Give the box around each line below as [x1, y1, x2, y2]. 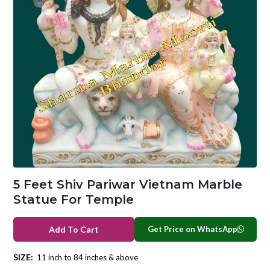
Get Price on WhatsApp [147, 224, 237, 234]
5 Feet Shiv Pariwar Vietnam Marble [13, 177, 242, 192]
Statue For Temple [13, 192, 134, 207]
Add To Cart [48, 224, 99, 235]
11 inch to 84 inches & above [36, 252, 138, 262]
